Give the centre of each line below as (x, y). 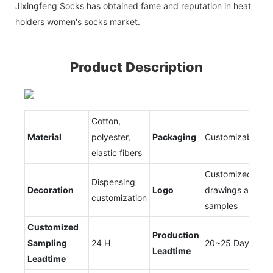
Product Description (136, 67)
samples (221, 205)
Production (176, 235)
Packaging (174, 136)
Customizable (232, 136)
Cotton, (106, 121)
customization (119, 197)
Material (44, 136)
